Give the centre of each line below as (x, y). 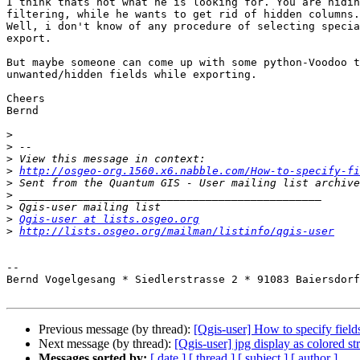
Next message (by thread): (106, 344)
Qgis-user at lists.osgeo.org (109, 219)
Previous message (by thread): (116, 329)
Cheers (26, 99)
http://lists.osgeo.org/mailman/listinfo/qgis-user (177, 231)
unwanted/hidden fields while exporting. (132, 75)
